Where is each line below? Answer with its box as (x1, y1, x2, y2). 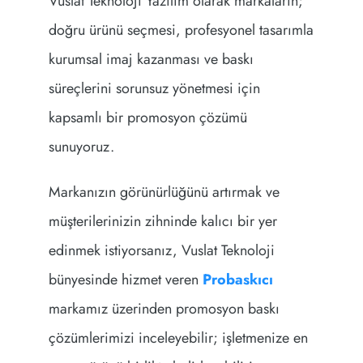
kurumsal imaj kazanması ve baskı (48, 49, 254, 70)
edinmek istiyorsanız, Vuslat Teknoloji (48, 240, 275, 262)
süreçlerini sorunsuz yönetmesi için (48, 78, 260, 100)
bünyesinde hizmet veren (48, 269, 203, 291)
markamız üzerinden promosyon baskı (48, 298, 280, 320)
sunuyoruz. (48, 136, 114, 158)
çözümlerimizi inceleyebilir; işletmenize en (48, 327, 308, 349)
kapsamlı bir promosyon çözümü (48, 107, 247, 129)
